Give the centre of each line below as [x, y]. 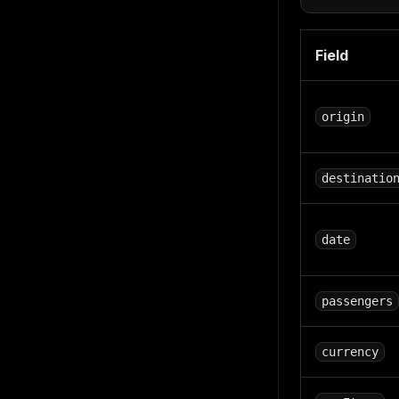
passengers [357, 301]
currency [350, 352]
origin [343, 117]
